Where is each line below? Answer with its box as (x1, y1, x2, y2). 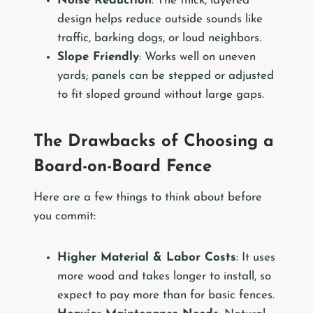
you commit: (34, 210, 96, 223)
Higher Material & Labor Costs (57, 252, 236, 264)
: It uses (236, 252, 275, 264)
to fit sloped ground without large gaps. (57, 89, 264, 101)
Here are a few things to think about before (34, 191, 262, 204)
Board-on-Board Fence (34, 159, 212, 176)
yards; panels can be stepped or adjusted (57, 70, 274, 82)
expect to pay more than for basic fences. (57, 289, 275, 302)
